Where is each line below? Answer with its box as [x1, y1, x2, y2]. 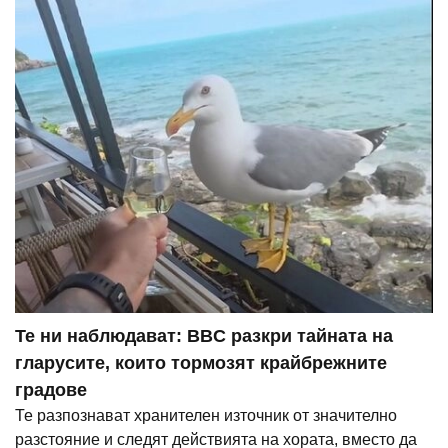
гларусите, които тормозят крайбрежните [15, 353, 387, 374]
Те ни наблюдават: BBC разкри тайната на [15, 326, 393, 347]
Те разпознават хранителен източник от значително [15, 407, 397, 425]
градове [15, 380, 87, 401]
